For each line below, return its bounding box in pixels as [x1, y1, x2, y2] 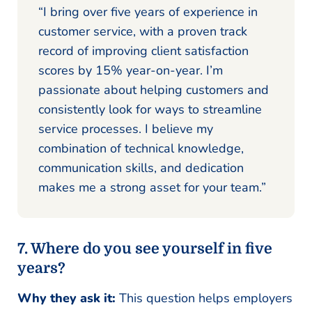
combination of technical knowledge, [38, 139, 244, 157]
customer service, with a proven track [38, 22, 247, 40]
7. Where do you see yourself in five [17, 240, 272, 257]
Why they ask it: [17, 289, 119, 306]
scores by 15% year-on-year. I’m [38, 61, 223, 79]
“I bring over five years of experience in [38, 3, 258, 20]
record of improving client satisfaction [38, 42, 249, 59]
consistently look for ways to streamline [38, 100, 262, 118]
